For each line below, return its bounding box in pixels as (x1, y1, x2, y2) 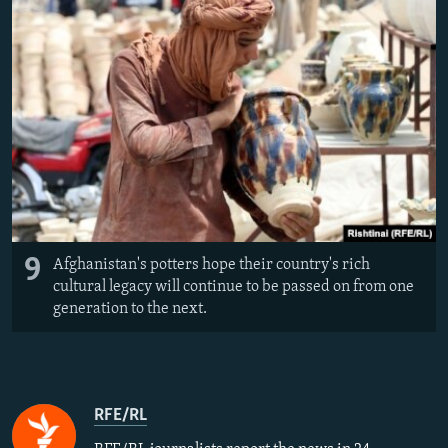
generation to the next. (53, 300, 207, 317)
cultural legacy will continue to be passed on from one (53, 278, 414, 295)
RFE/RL (94, 405, 147, 425)
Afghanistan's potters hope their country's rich (53, 256, 370, 273)
